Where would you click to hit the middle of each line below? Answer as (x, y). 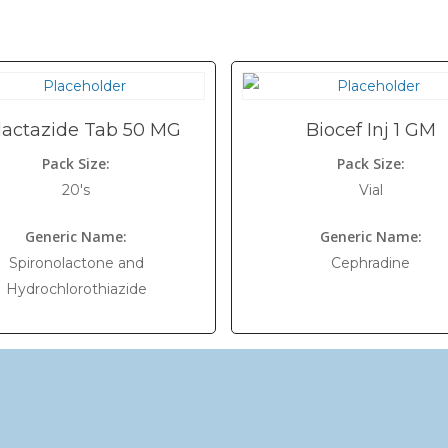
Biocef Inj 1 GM (370, 130)
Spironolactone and (76, 263)
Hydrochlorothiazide (76, 289)
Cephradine (371, 263)
